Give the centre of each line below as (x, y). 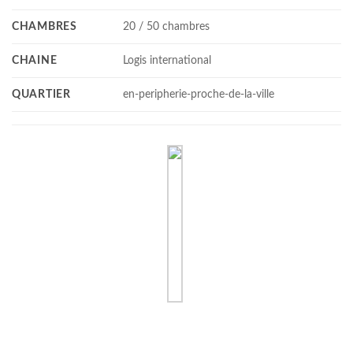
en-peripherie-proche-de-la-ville (199, 95)
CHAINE (35, 61)
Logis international (167, 61)
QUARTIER (41, 95)
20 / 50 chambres (167, 27)
